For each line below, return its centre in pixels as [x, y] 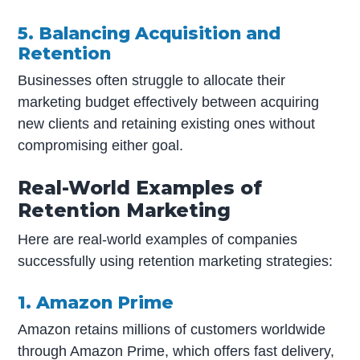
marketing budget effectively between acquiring [169, 102]
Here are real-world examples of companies [158, 240]
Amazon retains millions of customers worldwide [172, 330]
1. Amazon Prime [96, 303]
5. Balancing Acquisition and [149, 33]
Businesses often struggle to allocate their [152, 81]
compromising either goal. [101, 146]
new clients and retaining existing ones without [167, 124]
